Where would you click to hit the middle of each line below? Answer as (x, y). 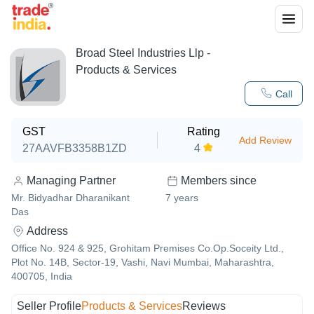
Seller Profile (49, 306)
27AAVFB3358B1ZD (75, 148)
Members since (219, 180)
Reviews (204, 306)
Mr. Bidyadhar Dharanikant (70, 198)
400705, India (42, 276)
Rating (204, 131)
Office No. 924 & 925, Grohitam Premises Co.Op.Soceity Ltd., (148, 248)
